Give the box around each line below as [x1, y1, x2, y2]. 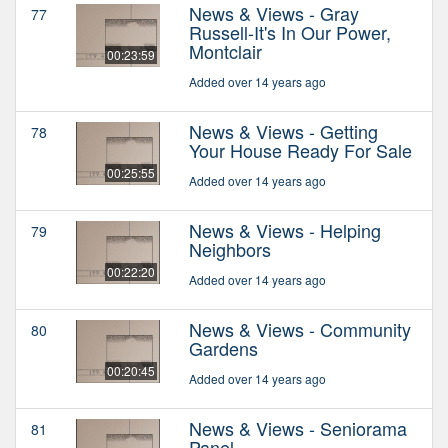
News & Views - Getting [189, 118, 378, 145]
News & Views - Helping [189, 217, 381, 244]
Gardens [189, 335, 258, 362]
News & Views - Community [189, 316, 411, 343]
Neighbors [189, 236, 271, 263]
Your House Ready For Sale [189, 137, 412, 164]
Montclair [189, 38, 262, 65]
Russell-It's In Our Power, [189, 19, 391, 46]
